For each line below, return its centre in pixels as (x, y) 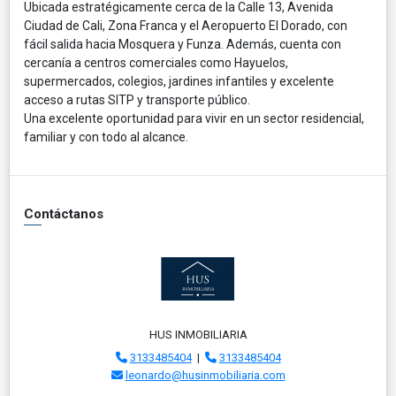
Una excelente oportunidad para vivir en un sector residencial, (194, 118)
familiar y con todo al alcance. (106, 137)
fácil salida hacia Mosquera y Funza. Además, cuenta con (183, 44)
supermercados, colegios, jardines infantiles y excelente (179, 81)
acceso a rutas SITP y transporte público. (137, 99)
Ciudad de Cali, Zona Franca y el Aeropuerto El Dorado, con (186, 25)
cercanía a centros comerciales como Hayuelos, (156, 62)
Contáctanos (64, 213)
